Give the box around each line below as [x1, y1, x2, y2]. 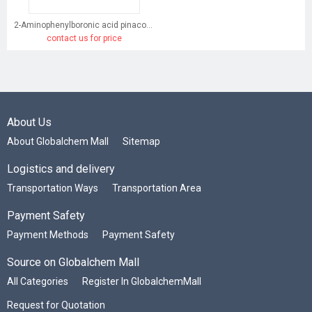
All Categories [7, 276, 68, 288]
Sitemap [123, 136, 160, 148]
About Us [7, 116, 52, 130]
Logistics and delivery [7, 162, 115, 176]
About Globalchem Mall [7, 136, 109, 148]
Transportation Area [112, 182, 201, 194]
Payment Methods [7, 229, 88, 241]
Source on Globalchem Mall [7, 256, 139, 270]
